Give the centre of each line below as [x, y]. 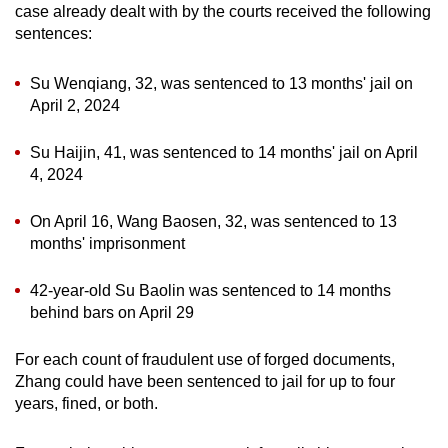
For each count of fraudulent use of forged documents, [205, 359]
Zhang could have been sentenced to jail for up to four [205, 381]
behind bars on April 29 [112, 312]
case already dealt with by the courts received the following [223, 11]
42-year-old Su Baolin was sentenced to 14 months [210, 290]
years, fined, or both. [86, 403]
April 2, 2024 [75, 105]
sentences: [53, 33]
